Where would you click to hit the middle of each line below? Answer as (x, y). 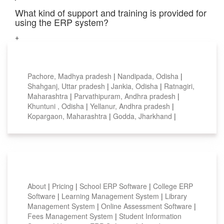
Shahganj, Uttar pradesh (67, 86)
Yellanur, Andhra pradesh (131, 106)
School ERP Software (114, 186)
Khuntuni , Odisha (57, 106)
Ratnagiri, (179, 86)
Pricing (64, 186)
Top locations (72, 62)
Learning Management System (111, 196)
